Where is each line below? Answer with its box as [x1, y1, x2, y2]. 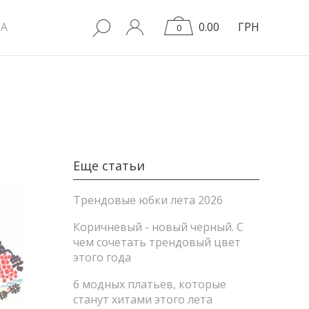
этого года [73, 250, 131, 265]
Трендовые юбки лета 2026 [73, 192, 223, 208]
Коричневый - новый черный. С [73, 219, 243, 235]
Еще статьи [73, 157, 145, 174]
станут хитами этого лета [73, 292, 212, 307]
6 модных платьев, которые [73, 277, 226, 292]
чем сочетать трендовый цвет [73, 235, 241, 250]
